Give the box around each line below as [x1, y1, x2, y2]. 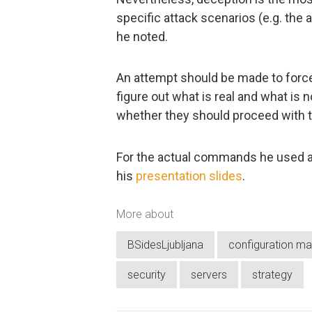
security [127, 267, 166, 281]
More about [116, 208, 173, 221]
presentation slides [136, 168, 242, 183]
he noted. [116, 29, 168, 44]
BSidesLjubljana [127, 237, 203, 251]
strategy [252, 267, 292, 281]
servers [191, 267, 227, 281]
